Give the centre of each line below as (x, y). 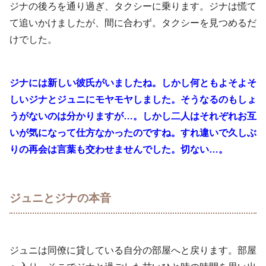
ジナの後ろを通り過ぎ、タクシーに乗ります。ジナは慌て (133, 7)
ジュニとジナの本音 (60, 198)
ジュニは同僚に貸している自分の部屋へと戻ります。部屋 (133, 251)
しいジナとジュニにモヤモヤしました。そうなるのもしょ (133, 99)
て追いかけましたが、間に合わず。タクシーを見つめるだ (133, 23)
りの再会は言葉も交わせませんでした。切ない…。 (119, 149)
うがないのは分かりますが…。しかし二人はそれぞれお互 (133, 116)
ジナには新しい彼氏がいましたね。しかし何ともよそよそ (133, 83)
